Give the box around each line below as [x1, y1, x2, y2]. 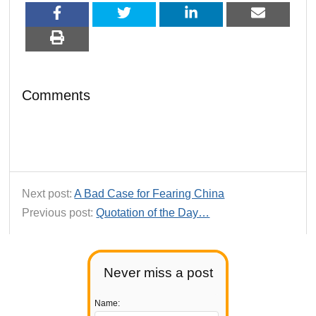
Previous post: [22, 206, 97, 219]
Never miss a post [103, 265, 213, 281]
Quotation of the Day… [96, 206, 210, 219]
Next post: [22, 187, 75, 200]
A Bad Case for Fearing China [74, 187, 225, 200]
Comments [22, 87, 91, 103]
